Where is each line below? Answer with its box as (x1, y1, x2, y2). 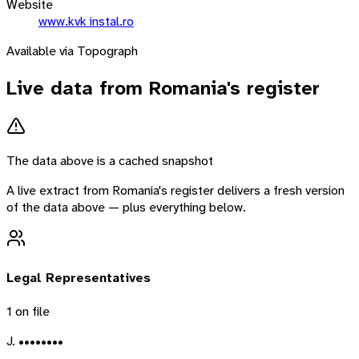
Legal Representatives (6, 268, 151, 286)
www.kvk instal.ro (38, 12, 134, 30)
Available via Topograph (6, 42, 138, 59)
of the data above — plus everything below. (6, 199, 246, 216)
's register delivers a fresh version (159, 182, 345, 200)
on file (12, 302, 50, 320)
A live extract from (6, 182, 112, 200)
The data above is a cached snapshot (6, 152, 213, 170)
